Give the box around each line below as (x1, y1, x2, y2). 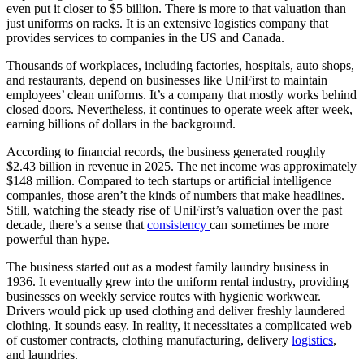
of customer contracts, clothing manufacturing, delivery (6, 332, 292, 347)
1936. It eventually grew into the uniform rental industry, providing (6, 274, 349, 288)
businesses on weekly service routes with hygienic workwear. (6, 288, 321, 303)
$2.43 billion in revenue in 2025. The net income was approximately (6, 158, 357, 173)
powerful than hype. (6, 232, 110, 246)
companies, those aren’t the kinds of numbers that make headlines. (6, 188, 344, 202)
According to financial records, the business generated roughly (6, 144, 326, 158)
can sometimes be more (210, 217, 329, 232)
